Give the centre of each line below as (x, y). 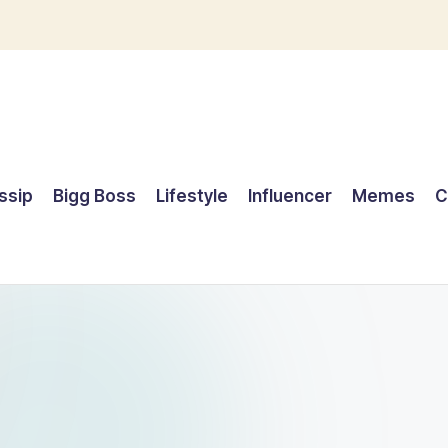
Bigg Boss (95, 196)
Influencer (290, 196)
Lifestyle (192, 196)
